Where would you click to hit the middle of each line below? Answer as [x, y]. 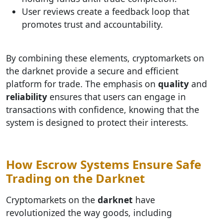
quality [173, 84]
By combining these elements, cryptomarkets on [105, 58]
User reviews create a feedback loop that [106, 11]
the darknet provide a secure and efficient [92, 71]
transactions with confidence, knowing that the [103, 110]
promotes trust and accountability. [92, 24]
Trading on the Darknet [75, 178]
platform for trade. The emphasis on [82, 84]
